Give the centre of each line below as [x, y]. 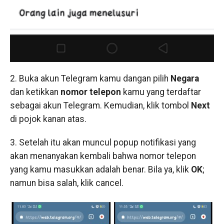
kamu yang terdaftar [161, 92]
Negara [184, 78]
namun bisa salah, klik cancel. [66, 183]
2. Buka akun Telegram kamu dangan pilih [90, 78]
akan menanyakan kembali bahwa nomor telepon [103, 156]
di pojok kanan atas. [48, 119]
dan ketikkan [35, 92]
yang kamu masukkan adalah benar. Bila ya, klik [100, 169]
